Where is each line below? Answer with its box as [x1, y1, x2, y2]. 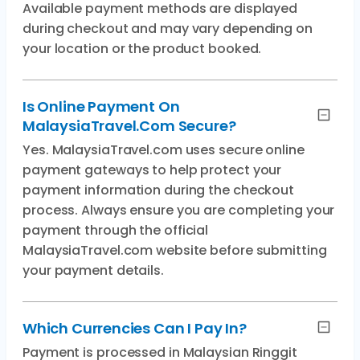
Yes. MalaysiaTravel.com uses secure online [22, 141, 305, 159]
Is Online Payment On [22, 96, 180, 117]
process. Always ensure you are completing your [22, 201, 335, 219]
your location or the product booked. [22, 39, 262, 58]
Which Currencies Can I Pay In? [22, 318, 247, 338]
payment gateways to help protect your [22, 161, 282, 179]
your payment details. [22, 261, 164, 280]
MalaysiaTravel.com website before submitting [22, 241, 327, 260]
